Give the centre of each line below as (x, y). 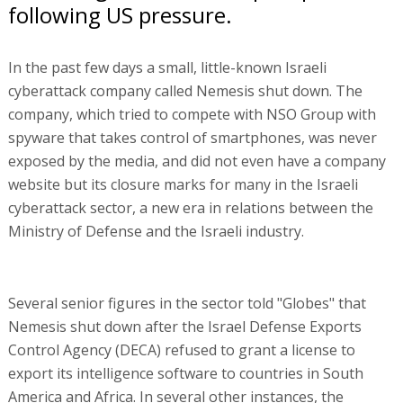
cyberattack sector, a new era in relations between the (190, 207)
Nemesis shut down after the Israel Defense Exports (184, 326)
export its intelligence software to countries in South (185, 373)
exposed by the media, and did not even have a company (197, 161)
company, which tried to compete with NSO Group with (192, 114)
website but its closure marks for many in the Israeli (183, 184)
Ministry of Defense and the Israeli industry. (156, 231)
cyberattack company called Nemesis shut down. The (185, 90)
